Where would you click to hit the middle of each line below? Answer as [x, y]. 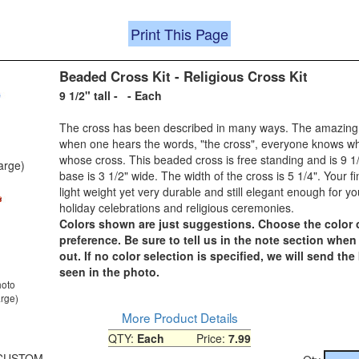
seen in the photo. [109, 271]
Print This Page [179, 33]
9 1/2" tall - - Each [111, 95]
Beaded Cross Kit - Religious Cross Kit [184, 76]
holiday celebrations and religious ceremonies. [177, 207]
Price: [196, 338]
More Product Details [179, 317]
